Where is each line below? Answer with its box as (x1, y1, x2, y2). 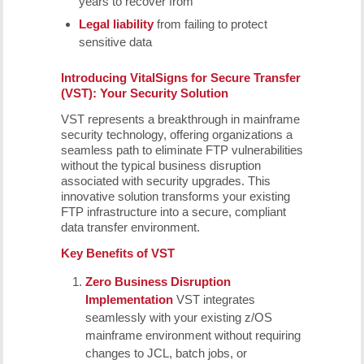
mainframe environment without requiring (84, 328, 301, 343)
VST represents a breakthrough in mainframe (60, 111, 300, 126)
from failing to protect (156, 17, 267, 31)
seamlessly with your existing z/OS (84, 310, 272, 325)
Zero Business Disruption (84, 275, 231, 289)
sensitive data (78, 35, 152, 49)
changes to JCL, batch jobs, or (84, 346, 247, 361)
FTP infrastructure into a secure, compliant (60, 204, 286, 219)
